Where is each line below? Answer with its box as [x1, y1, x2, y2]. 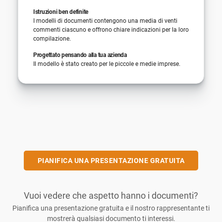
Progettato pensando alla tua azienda [33, 51, 127, 58]
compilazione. [33, 35, 71, 42]
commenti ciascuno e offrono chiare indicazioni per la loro [33, 26, 189, 33]
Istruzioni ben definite [33, 8, 89, 15]
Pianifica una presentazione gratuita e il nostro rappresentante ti [12, 204, 210, 212]
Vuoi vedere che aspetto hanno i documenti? [24, 190, 198, 201]
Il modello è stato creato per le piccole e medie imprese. [33, 60, 180, 67]
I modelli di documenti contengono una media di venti [33, 17, 177, 24]
